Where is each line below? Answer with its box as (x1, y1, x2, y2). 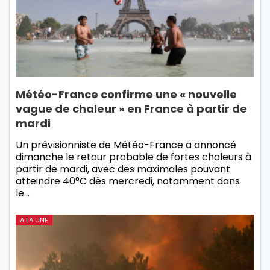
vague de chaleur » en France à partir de (16, 101, 247, 117)
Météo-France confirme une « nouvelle (16, 87, 237, 102)
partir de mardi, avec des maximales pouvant (16, 162, 230, 177)
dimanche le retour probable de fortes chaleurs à (16, 150, 251, 165)
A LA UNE (20, 215, 48, 225)
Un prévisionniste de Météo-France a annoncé (16, 138, 236, 152)
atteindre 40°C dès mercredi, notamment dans (16, 174, 240, 189)
